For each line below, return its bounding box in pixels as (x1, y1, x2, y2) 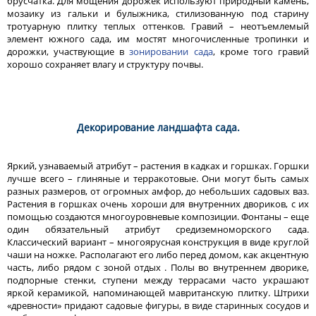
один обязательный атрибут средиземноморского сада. (7, 222, 309, 236)
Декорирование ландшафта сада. (76, 120, 240, 134)
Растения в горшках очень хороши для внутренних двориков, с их (7, 197, 309, 210)
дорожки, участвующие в (7, 44, 130, 58)
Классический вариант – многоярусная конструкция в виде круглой (7, 235, 309, 248)
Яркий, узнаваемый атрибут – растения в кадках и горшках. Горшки (7, 159, 309, 172)
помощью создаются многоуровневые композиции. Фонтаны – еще (7, 209, 309, 223)
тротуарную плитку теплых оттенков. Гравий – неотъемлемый (7, 19, 309, 32)
